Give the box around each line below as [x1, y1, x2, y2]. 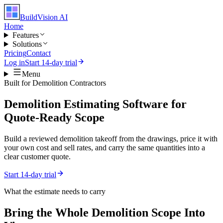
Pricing [4, 49, 26, 57]
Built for [4, 79, 32, 87]
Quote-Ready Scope [4, 111, 105, 124]
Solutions [12, 40, 42, 48]
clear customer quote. [4, 152, 71, 161]
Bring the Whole [4, 206, 92, 219]
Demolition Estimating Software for [4, 97, 187, 111]
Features [12, 31, 39, 39]
